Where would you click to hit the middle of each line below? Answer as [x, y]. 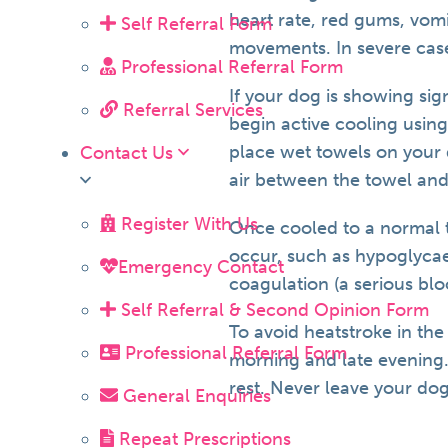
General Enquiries [194, 395]
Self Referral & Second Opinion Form [272, 309]
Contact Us [129, 152]
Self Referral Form [193, 23]
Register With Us [186, 223]
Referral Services [190, 109]
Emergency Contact [201, 266]
